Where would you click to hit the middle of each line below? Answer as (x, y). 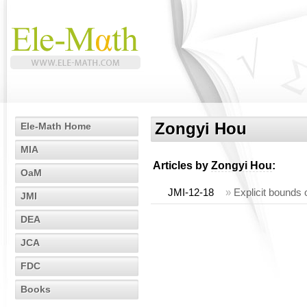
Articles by (182, 165)
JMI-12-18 (191, 192)
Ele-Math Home (56, 126)
